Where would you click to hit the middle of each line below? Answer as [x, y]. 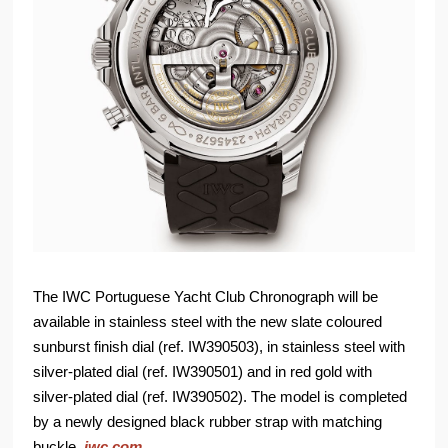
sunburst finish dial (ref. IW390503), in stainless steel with [219, 347]
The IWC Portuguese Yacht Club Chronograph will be [206, 297]
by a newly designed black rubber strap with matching [208, 422]
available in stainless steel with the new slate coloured [208, 322]
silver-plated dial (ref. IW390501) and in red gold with [203, 372]
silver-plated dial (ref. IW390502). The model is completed [220, 397]
